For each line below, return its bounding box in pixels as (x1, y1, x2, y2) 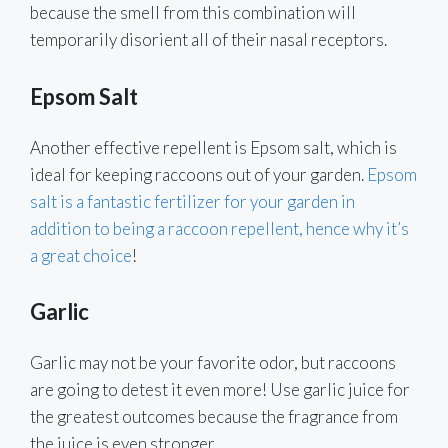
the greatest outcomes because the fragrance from (30, 406, 398, 428)
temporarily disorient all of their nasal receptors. (30, 29, 387, 51)
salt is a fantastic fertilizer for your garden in (30, 190, 355, 212)
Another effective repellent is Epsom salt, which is (30, 136, 397, 158)
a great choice (30, 244, 132, 266)
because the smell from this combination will (30, 2, 356, 24)
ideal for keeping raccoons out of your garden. (30, 163, 367, 185)
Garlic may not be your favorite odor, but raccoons (30, 352, 396, 374)
